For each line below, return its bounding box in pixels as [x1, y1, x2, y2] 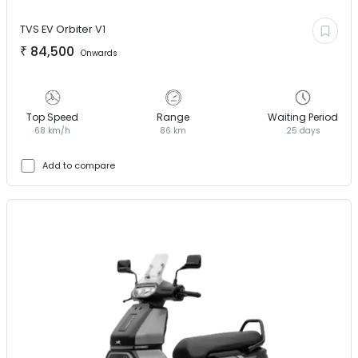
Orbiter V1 [56, 22, 105, 36]
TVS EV [20, 22, 54, 36]
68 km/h [34, 124, 70, 137]
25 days [285, 124, 320, 137]
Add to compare [42, 159, 115, 173]
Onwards [81, 46, 117, 59]
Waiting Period [268, 109, 338, 124]
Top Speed [26, 109, 78, 124]
